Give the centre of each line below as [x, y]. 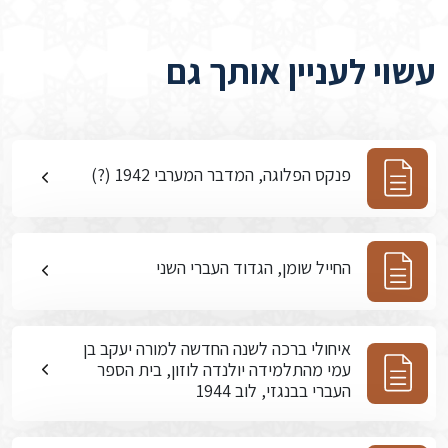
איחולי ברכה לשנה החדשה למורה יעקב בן [217, 348]
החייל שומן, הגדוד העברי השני [253, 267]
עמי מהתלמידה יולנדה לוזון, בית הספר [224, 369]
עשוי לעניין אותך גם [301, 71]
